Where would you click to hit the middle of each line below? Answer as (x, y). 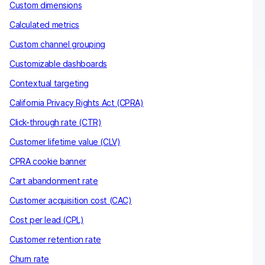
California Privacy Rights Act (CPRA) (77, 102)
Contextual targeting (49, 83)
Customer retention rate (55, 239)
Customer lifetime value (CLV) (65, 141)
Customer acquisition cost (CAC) (71, 200)
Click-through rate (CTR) (56, 122)
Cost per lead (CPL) (47, 219)
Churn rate (29, 258)
